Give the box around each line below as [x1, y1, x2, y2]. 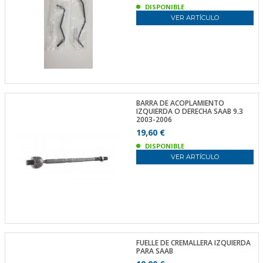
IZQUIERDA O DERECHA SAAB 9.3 [136, 106, 243, 116]
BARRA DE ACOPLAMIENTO [136, 98, 224, 108]
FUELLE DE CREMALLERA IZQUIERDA [136, 237, 251, 248]
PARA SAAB [136, 245, 173, 256]
